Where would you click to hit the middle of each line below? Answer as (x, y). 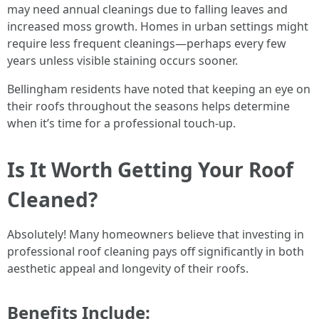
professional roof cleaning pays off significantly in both (156, 251)
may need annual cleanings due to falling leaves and (147, 9)
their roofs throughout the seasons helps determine (148, 106)
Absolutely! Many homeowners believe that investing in (156, 234)
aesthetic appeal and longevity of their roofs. (128, 268)
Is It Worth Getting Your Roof (150, 169)
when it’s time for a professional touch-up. (121, 123)
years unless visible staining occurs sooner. (122, 61)
